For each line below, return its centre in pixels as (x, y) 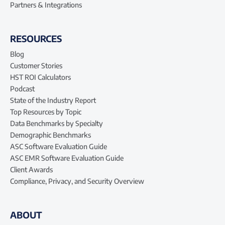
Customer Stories (36, 65)
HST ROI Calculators (40, 77)
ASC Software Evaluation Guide (59, 146)
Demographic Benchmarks (50, 135)
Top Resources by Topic (46, 111)
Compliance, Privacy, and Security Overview (77, 181)
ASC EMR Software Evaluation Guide (67, 158)
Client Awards (31, 169)
